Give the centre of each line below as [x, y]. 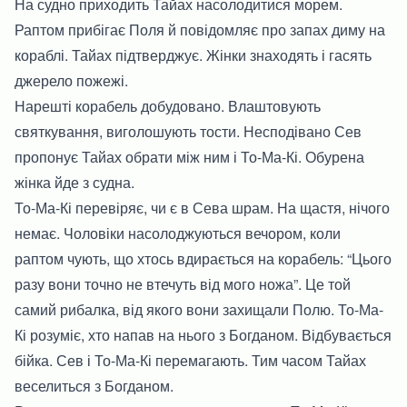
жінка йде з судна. [74, 182]
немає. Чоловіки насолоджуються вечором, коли [178, 233]
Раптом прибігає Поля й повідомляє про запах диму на [200, 29]
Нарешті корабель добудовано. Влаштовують [168, 105]
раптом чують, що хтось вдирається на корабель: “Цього [203, 258]
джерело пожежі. [71, 80]
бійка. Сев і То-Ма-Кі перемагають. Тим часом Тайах [190, 360]
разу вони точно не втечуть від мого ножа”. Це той [183, 283]
